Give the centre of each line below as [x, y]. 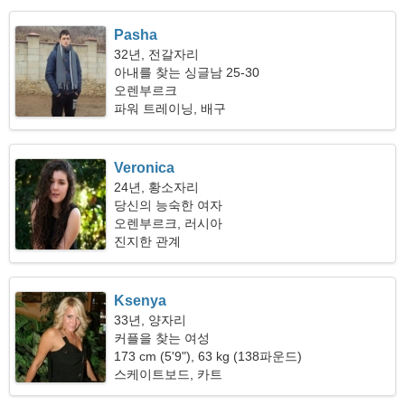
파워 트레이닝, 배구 [170, 108]
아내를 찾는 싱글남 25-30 [187, 72]
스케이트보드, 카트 [169, 374]
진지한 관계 [148, 241]
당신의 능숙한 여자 [169, 205]
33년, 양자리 [151, 320]
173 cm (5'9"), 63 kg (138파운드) [208, 356]
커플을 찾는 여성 [162, 338]
